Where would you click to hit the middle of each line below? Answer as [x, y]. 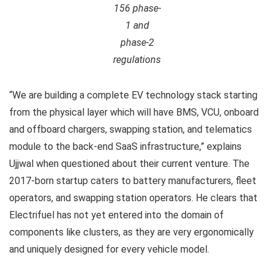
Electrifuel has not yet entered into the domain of [117, 215]
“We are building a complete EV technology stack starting [133, 95]
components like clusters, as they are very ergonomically [131, 232]
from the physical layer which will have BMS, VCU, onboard [134, 112]
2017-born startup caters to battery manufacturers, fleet [133, 180]
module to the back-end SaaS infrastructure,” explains [125, 146]
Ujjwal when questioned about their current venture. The [129, 163]
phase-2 [137, 42]
